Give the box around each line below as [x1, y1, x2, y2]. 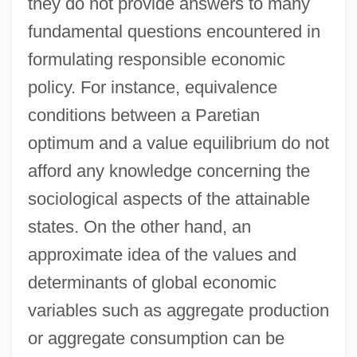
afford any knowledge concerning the [27, 160, 310, 181]
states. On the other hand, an [27, 216, 251, 237]
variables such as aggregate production [27, 300, 329, 320]
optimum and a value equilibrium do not [27, 132, 329, 153]
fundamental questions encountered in [27, 21, 320, 41]
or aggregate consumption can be [27, 328, 284, 348]
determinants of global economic [27, 272, 277, 292]
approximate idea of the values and [27, 244, 296, 265]
